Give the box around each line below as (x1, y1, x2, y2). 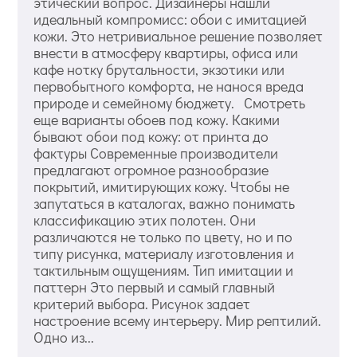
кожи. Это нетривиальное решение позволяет (33, 25, 324, 45)
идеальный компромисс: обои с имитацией (33, 9, 308, 29)
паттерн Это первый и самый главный (33, 277, 276, 296)
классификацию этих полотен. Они (33, 210, 257, 229)
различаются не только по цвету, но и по (33, 226, 293, 246)
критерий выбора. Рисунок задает (33, 293, 251, 313)
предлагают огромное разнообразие (33, 159, 269, 179)
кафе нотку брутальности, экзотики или (33, 59, 285, 79)
